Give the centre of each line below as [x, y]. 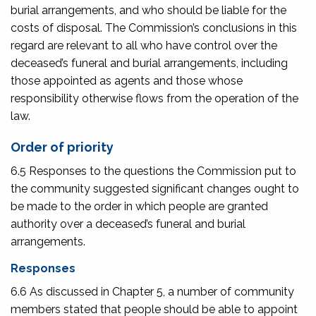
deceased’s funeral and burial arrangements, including [149, 63]
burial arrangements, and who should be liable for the [148, 10]
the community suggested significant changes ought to [155, 188]
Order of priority [62, 147]
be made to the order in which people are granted [139, 206]
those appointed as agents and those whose [127, 80]
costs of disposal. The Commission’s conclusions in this [154, 28]
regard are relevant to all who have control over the [144, 45]
